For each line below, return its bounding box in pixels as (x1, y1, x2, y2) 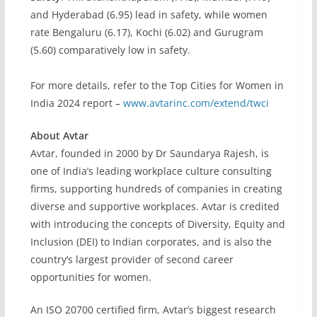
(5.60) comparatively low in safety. (30, 43, 190, 57)
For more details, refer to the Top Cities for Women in (30, 79, 284, 92)
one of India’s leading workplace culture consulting (30, 164, 272, 178)
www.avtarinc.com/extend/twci (122, 96, 269, 110)
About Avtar (30, 129, 88, 142)
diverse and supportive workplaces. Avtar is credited (30, 200, 279, 213)
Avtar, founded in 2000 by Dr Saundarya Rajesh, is (30, 146, 269, 160)
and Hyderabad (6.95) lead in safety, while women (30, 8, 267, 21)
